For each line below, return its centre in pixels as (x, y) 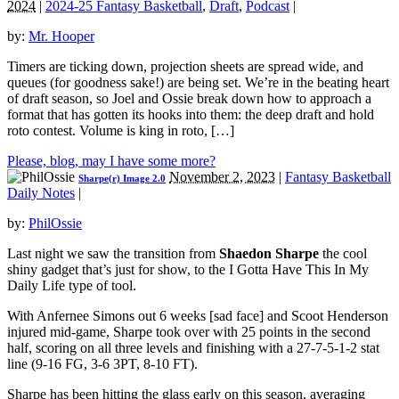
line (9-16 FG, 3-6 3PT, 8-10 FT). (104, 364)
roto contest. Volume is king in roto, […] (121, 131)
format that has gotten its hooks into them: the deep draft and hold (191, 115)
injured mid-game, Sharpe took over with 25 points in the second (189, 332)
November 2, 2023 (222, 177)
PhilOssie (55, 224)
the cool (343, 254)
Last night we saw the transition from (113, 254)
